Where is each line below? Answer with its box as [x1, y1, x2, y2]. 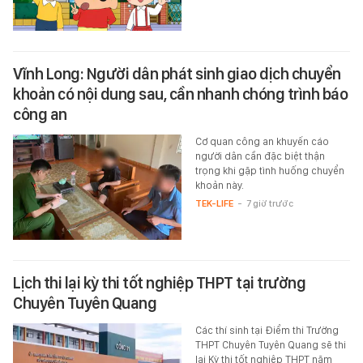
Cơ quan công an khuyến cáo [194, 135, 329, 148]
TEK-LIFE [194, 198, 233, 210]
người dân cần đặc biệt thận [194, 150, 325, 163]
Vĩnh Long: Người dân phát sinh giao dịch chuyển [13, 64, 341, 84]
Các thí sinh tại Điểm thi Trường [194, 324, 339, 337]
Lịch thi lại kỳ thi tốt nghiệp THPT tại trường [13, 273, 305, 293]
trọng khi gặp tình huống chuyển [194, 164, 344, 177]
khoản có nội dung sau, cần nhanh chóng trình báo [13, 84, 348, 105]
